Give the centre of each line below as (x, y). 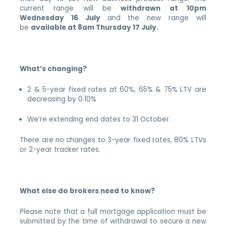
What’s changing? (53, 69)
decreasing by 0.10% (62, 99)
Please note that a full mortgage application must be (113, 211)
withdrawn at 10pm (163, 8)
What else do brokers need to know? (88, 191)
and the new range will (157, 18)
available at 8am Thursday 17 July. (96, 27)
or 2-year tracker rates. (60, 150)
